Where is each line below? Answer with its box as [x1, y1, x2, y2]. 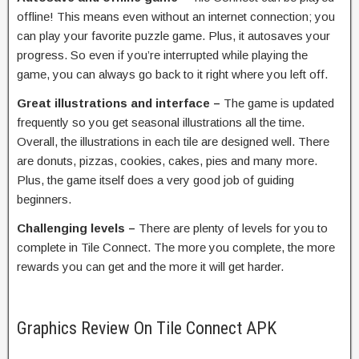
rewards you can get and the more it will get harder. [17, 259, 284, 273]
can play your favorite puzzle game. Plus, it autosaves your [17, 28, 330, 42]
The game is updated [224, 95, 334, 110]
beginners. [17, 192, 71, 206]
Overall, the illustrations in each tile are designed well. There [17, 134, 329, 148]
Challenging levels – [17, 220, 139, 235]
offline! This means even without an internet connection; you [17, 9, 335, 23]
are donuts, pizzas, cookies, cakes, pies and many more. [17, 153, 317, 167]
